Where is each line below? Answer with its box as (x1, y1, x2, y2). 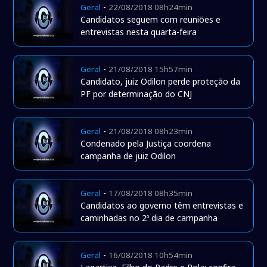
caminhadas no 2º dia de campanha (80, 212, 218, 224)
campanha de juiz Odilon (80, 150, 176, 162)
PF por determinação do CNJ (80, 88, 193, 100)
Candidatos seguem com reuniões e (80, 14, 221, 26)
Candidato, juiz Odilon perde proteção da (80, 76, 241, 88)
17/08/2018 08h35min (108, 188, 193, 199)
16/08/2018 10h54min (108, 250, 193, 261)
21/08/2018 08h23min (108, 126, 193, 137)
